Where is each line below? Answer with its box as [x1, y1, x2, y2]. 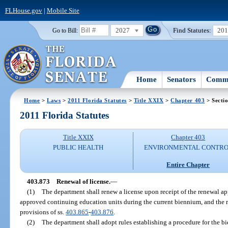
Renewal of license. [56, 177, 110, 185]
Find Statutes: [173, 26, 212, 34]
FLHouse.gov [5, 6, 42, 14]
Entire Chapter [166, 160, 210, 168]
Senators [167, 75, 196, 83]
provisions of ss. [20, 208, 66, 216]
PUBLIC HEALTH [53, 144, 104, 152]
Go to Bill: [52, 27, 78, 34]
